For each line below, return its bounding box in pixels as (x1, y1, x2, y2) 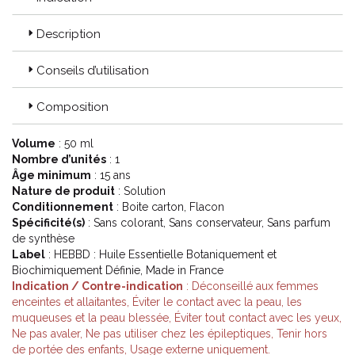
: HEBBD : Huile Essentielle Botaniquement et (45, 248, 277, 261)
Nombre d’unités (12, 153, 106, 166)
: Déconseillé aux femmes (183, 280, 319, 292)
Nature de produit (12, 185, 115, 197)
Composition (36, 100, 109, 114)
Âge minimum (12, 169, 91, 181)
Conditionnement (12, 200, 113, 213)
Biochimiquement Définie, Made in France (12, 264, 223, 277)
